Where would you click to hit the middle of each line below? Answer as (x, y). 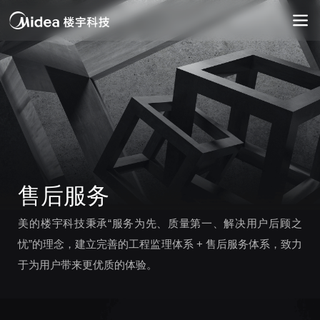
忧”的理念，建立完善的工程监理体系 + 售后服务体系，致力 (160, 245)
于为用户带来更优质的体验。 (88, 265)
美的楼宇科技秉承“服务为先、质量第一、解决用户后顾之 (160, 224)
